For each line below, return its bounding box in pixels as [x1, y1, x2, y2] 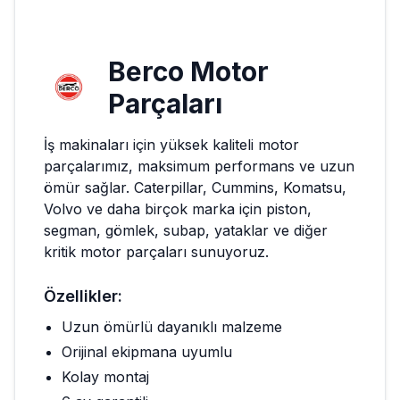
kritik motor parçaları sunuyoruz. [44, 242, 269, 261]
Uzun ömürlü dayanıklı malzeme [62, 317, 282, 336]
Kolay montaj [62, 367, 149, 386]
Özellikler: [44, 286, 122, 305]
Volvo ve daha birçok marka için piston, [44, 199, 312, 218]
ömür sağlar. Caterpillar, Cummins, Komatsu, [44, 178, 346, 196]
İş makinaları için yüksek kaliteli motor [44, 135, 299, 154]
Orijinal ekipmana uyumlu [62, 342, 232, 361]
